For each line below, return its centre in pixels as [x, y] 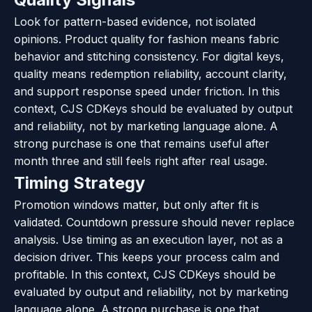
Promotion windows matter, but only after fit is [136, 204]
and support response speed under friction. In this [147, 91]
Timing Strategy [79, 182]
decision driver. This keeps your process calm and [147, 257]
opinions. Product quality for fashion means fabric [147, 39]
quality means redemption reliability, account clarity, [150, 73]
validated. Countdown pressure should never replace [154, 222]
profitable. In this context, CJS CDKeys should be [145, 274]
